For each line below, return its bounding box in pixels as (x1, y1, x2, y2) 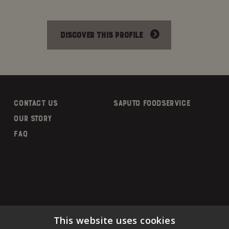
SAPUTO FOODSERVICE (113, 99, 190, 108)
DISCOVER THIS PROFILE (60, 31, 143, 40)
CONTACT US (13, 99, 57, 108)
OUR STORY (13, 114, 52, 123)
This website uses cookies (54, 214, 175, 226)
